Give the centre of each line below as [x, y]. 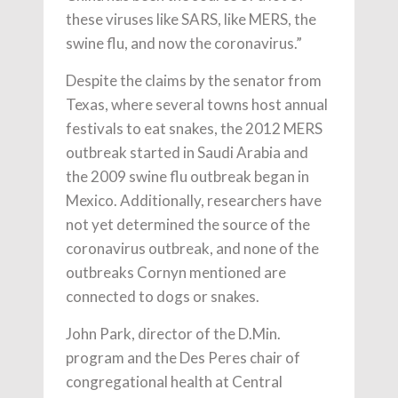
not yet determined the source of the [188, 224]
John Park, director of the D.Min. [173, 333]
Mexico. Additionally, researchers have [194, 200]
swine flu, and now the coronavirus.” [184, 43]
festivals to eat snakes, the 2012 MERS [194, 128]
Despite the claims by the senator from [194, 80]
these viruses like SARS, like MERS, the [191, 19]
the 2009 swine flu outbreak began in [187, 176]
